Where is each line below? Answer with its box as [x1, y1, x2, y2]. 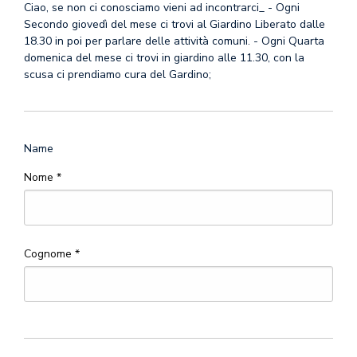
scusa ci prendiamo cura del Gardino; [24, 67, 211, 82]
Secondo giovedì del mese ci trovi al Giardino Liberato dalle [24, 17, 325, 32]
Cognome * [24, 246, 80, 261]
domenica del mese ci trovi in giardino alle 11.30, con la [24, 50, 304, 65]
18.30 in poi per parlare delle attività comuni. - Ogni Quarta [24, 33, 324, 49]
